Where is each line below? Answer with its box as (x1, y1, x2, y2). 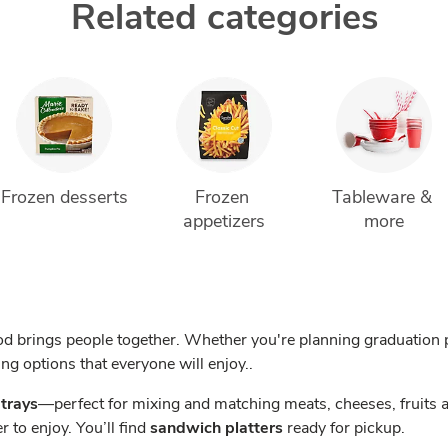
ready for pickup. (283, 417, 405, 439)
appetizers (183, 209, 265, 233)
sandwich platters (150, 417, 283, 439)
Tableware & (331, 185, 437, 209)
